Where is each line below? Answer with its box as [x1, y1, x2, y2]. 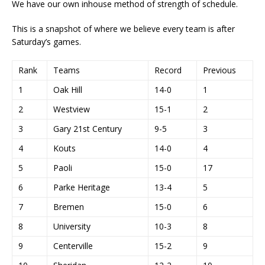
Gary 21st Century [53, 122, 122, 134]
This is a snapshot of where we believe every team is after [12, 22, 235, 34]
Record [154, 64, 182, 76]
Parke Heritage [53, 181, 110, 193]
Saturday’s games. [12, 35, 81, 47]
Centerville [53, 240, 93, 251]
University [53, 220, 91, 232]
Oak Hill [53, 83, 82, 95]
